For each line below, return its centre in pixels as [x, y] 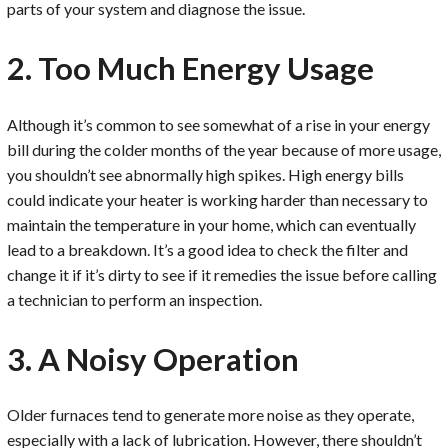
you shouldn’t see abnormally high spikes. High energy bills [205, 174]
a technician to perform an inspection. [134, 299]
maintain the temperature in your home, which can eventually [211, 224]
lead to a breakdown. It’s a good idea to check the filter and [207, 249]
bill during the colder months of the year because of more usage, [224, 149]
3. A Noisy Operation [153, 358]
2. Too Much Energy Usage [190, 67]
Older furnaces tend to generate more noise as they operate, [210, 415]
